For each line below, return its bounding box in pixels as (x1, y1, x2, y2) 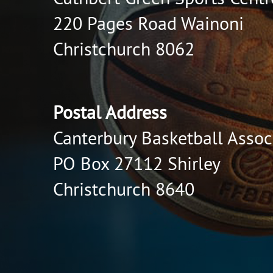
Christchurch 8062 (53, 37, 194, 61)
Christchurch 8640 (53, 177, 194, 201)
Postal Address (53, 101, 167, 124)
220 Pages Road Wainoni (53, 12, 244, 35)
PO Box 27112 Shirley (53, 152, 221, 175)
